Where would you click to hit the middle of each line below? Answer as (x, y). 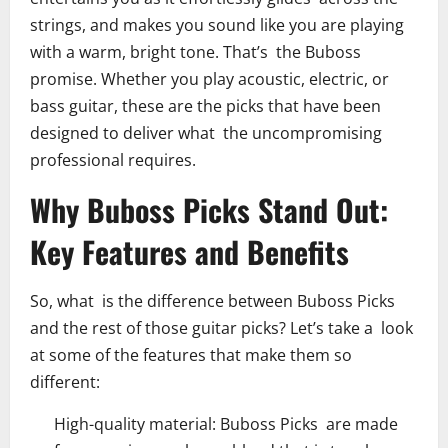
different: (65, 382)
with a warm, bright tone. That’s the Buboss (195, 52)
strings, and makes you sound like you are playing (217, 25)
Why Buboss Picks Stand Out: (209, 210)
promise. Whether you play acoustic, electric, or (209, 79)
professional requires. (113, 160)
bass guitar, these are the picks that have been (205, 106)
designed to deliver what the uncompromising (206, 133)
